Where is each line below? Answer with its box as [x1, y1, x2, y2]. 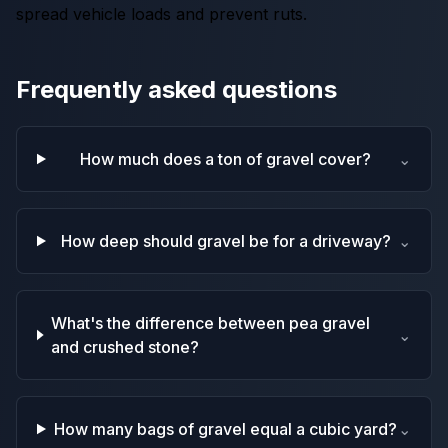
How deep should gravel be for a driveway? [60, 231, 391, 251]
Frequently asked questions [16, 75, 337, 104]
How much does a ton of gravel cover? [80, 149, 372, 169]
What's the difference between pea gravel [51, 313, 371, 333]
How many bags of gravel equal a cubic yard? [54, 419, 398, 439]
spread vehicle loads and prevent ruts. [16, 4, 307, 24]
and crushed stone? [51, 337, 200, 357]
